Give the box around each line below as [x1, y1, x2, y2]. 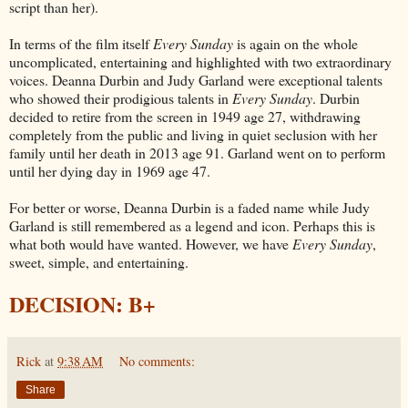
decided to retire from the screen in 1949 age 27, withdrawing [9, 106, 361, 126]
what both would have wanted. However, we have [9, 233, 292, 253]
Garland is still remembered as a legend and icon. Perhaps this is [9, 215, 375, 235]
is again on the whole [233, 33, 358, 53]
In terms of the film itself [9, 33, 153, 53]
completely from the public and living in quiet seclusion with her [9, 124, 377, 144]
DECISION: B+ [9, 287, 156, 320]
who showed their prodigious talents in [9, 87, 232, 107]
